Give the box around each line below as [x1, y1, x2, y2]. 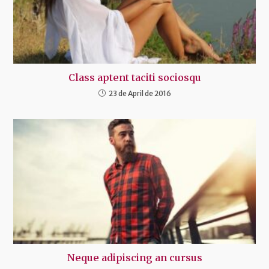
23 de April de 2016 [108, 88, 171, 98]
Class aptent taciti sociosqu [68, 71, 201, 83]
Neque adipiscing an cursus [67, 251, 202, 264]
